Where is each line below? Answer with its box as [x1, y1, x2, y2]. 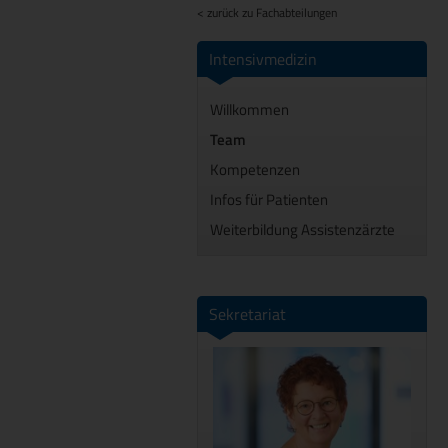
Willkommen [210, 98, 289, 121]
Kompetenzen [210, 158, 300, 181]
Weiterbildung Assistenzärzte [210, 218, 395, 241]
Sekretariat [209, 302, 286, 326]
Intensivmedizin [209, 47, 317, 71]
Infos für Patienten [210, 188, 328, 211]
